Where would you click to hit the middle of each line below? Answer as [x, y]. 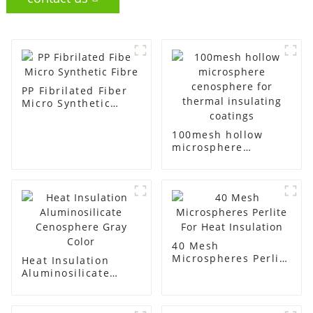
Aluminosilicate [66, 272]
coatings [196, 184]
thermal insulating [225, 172]
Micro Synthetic [66, 103]
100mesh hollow [217, 134]
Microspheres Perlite [231, 258]
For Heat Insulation [226, 270]
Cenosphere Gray [70, 285]
